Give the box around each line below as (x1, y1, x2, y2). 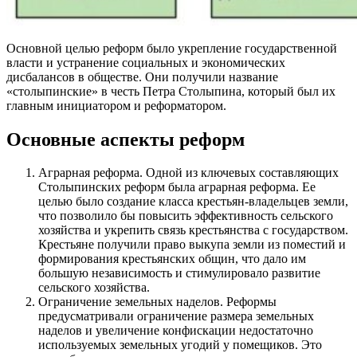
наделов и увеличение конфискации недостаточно (38, 324, 313, 338)
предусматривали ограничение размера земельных (38, 309, 314, 324)
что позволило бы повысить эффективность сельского (38, 209, 333, 223)
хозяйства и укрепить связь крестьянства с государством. (38, 223, 348, 237)
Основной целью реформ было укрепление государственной (6, 41, 337, 55)
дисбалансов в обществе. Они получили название (6, 69, 278, 84)
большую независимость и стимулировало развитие (38, 266, 320, 280)
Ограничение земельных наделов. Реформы (38, 295, 277, 309)
